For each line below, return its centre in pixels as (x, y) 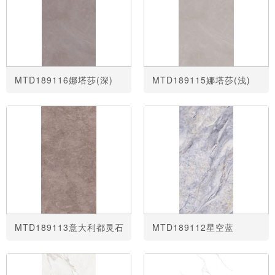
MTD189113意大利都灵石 (70, 227)
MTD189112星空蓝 (193, 227)
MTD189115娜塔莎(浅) (202, 79)
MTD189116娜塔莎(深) (64, 79)
